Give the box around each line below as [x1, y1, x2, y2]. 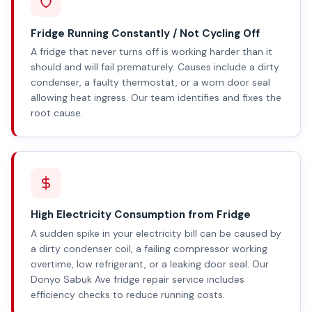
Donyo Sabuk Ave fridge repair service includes [31, 272, 244, 286]
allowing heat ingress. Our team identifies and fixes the [31, 91, 281, 104]
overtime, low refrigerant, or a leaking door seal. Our [31, 257, 269, 270]
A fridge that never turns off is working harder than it [31, 45, 272, 58]
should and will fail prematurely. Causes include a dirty [31, 61, 279, 74]
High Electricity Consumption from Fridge [31, 208, 251, 222]
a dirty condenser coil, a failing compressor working [31, 242, 267, 255]
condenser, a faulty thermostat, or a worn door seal [31, 76, 270, 89]
